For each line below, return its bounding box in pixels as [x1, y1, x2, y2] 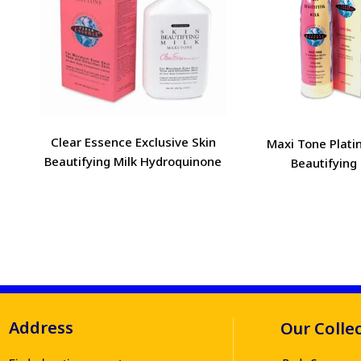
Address [9, 316, 73, 338]
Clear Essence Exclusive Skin [50, 134, 216, 151]
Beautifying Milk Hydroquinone [44, 153, 222, 170]
